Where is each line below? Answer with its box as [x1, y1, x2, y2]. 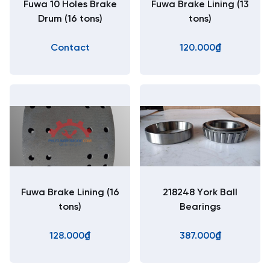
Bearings [180, 202, 221, 212]
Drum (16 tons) [37, 14, 102, 24]
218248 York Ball [163, 187, 237, 198]
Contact [50, 43, 90, 53]
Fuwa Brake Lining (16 [20, 187, 119, 198]
